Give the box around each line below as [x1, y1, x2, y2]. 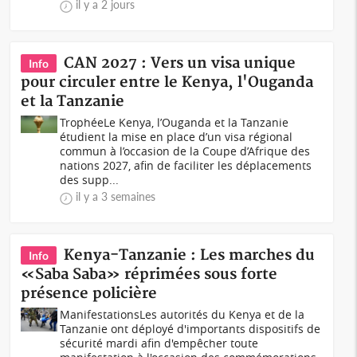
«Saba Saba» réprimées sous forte [21, 265, 278, 284]
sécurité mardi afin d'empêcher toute [60, 335, 259, 351]
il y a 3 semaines [76, 190, 156, 203]
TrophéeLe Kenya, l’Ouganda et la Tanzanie [60, 115, 289, 130]
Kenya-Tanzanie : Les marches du [64, 246, 316, 265]
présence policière [21, 284, 158, 303]
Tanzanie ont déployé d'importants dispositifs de [60, 321, 321, 336]
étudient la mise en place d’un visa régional [60, 129, 293, 144]
